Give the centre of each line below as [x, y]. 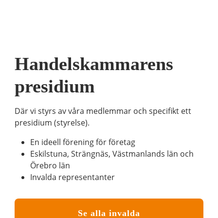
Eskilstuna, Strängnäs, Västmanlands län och [112, 154]
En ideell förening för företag [83, 142]
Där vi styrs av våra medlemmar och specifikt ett [103, 111]
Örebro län [50, 165]
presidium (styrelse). [52, 123]
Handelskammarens [94, 64]
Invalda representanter [73, 177]
